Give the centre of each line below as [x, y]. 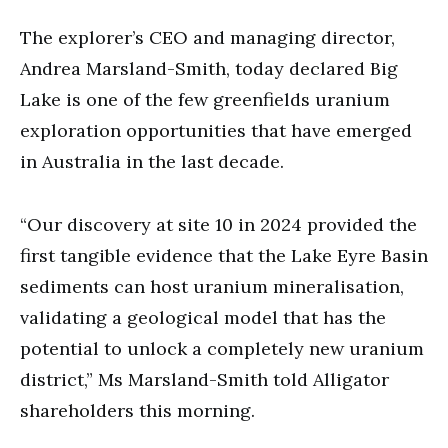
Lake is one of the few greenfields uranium [205, 99]
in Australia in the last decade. [152, 161]
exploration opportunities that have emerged [216, 130]
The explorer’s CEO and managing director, [207, 37]
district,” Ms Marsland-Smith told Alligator [204, 379]
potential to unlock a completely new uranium [222, 348]
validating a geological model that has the [203, 317]
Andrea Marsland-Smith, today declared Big [209, 68]
